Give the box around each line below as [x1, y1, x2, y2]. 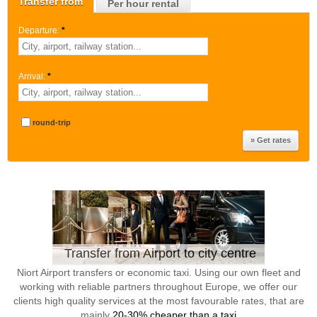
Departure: [18, 25, 59, 35]
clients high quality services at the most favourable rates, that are [13, 295, 304, 306]
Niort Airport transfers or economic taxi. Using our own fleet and [16, 267, 301, 278]
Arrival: [18, 71, 45, 81]
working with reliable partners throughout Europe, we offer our [20, 281, 297, 292]
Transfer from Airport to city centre [64, 246, 256, 260]
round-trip [33, 118, 71, 127]
